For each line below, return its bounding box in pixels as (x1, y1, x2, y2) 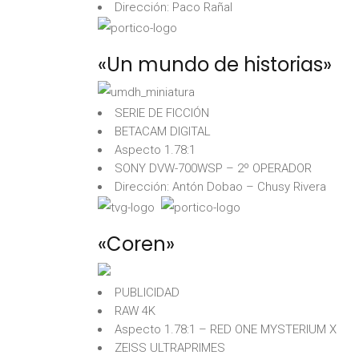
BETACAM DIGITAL (115, 124, 211, 139)
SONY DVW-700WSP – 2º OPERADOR (115, 161, 312, 175)
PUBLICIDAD (115, 285, 179, 300)
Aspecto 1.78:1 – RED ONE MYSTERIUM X (115, 322, 337, 337)
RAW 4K (115, 304, 155, 318)
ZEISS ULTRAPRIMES (115, 341, 225, 355)
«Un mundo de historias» (98, 51, 332, 78)
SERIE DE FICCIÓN (115, 106, 209, 120)
